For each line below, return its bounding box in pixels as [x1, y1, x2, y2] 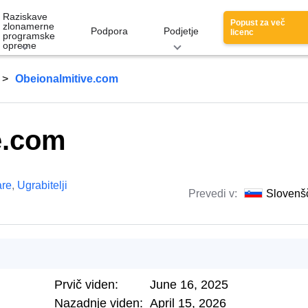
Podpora [91, 25, 128, 36]
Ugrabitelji [17, 179, 67, 191]
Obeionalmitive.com [15, 73, 118, 85]
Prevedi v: [188, 188, 240, 199]
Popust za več [230, 18, 285, 27]
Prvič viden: [54, 278, 118, 291]
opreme [3, 40, 36, 51]
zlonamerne [3, 21, 54, 32]
